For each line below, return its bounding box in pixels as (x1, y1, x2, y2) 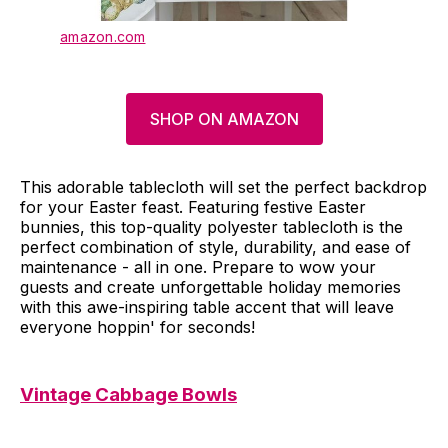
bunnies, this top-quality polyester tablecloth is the (20, 216, 403, 237)
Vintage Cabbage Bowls (20, 382, 237, 406)
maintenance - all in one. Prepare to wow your (20, 256, 376, 277)
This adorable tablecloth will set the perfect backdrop (20, 176, 427, 197)
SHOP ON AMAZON (149, 108, 299, 129)
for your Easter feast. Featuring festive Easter (20, 196, 366, 217)
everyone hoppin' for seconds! (20, 316, 255, 337)
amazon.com (60, 27, 146, 45)
